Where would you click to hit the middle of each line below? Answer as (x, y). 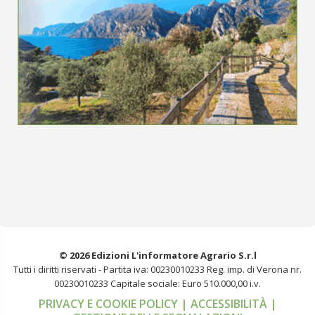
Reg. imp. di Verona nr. (254, 269)
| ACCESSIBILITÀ (225, 303)
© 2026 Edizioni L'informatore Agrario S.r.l (157, 255)
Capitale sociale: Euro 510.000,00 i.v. (186, 283)
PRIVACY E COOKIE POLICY (109, 303)
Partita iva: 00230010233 (154, 269)
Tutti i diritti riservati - (58, 269)
